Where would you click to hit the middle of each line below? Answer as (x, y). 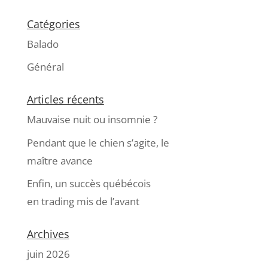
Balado (42, 44)
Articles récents (65, 100)
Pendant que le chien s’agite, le (98, 142)
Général (45, 67)
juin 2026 (48, 254)
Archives (48, 234)
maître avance (60, 160)
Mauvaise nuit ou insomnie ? (92, 120)
